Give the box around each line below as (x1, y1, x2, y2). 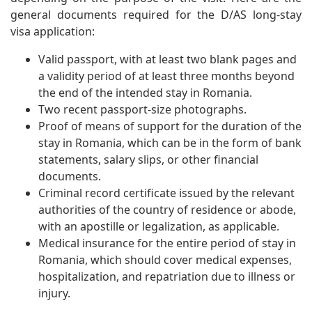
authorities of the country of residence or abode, (38, 201, 296, 217)
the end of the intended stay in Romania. (38, 84, 252, 100)
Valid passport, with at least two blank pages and (38, 51, 297, 67)
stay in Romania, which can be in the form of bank (38, 134, 302, 150)
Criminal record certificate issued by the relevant (38, 185, 295, 201)
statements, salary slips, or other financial (38, 151, 258, 167)
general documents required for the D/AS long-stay (10, 6, 302, 22)
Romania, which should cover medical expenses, (38, 251, 292, 267)
